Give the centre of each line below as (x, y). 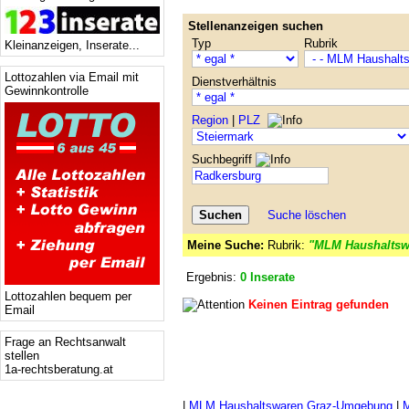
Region (210, 120)
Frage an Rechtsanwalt (65, 342)
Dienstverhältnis (234, 82)
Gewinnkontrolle (47, 91)
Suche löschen (307, 215)
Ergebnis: (211, 277)
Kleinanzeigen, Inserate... (72, 45)
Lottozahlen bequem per (68, 296)
